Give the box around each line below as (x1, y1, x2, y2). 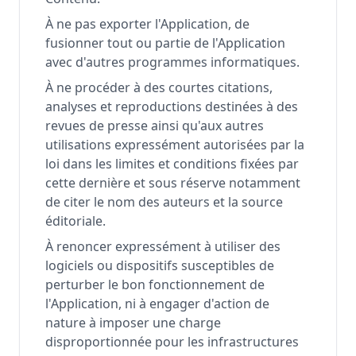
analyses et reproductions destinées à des (45, 98, 298, 115)
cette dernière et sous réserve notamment (45, 174, 300, 192)
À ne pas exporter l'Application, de (45, 15, 250, 33)
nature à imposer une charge (45, 314, 221, 331)
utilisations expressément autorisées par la (45, 136, 304, 153)
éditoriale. (45, 212, 106, 230)
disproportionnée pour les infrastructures (45, 333, 299, 350)
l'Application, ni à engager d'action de (45, 295, 269, 312)
